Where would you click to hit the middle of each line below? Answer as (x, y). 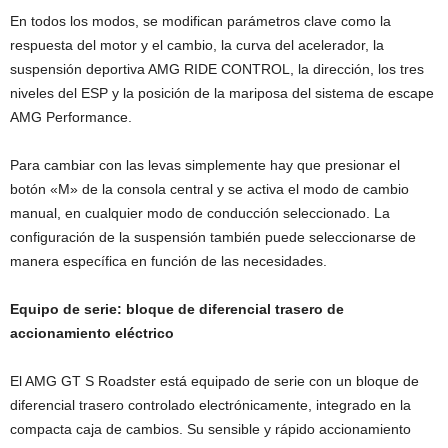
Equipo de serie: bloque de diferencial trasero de (177, 309)
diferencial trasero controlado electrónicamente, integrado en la (210, 405)
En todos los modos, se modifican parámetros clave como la (200, 21)
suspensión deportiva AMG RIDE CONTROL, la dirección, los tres (217, 69)
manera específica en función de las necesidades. (168, 261)
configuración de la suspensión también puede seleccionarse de (213, 237)
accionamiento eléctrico (92, 333)
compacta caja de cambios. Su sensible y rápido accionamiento (210, 429)
